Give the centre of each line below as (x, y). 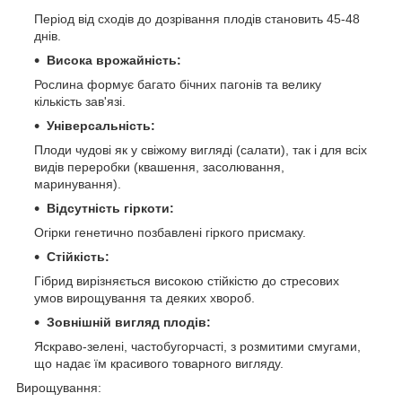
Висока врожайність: (114, 60)
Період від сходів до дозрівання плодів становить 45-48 (197, 18)
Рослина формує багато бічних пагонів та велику (178, 84)
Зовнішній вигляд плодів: (129, 322)
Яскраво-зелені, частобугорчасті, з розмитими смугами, (197, 346)
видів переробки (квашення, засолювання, (159, 166)
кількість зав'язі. (82, 101)
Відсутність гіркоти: (110, 208)
